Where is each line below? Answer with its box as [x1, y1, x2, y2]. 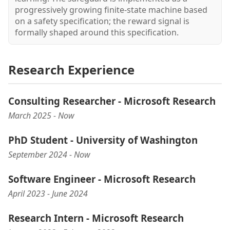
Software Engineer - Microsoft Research [8, 172, 196, 185]
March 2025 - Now [8, 109, 74, 121]
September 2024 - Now [8, 148, 90, 160]
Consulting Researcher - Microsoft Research [8, 94, 216, 107]
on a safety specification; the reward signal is [15, 15, 189, 27]
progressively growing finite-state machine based [15, 4, 207, 15]
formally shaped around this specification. [15, 26, 179, 38]
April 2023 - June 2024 [8, 187, 88, 199]
